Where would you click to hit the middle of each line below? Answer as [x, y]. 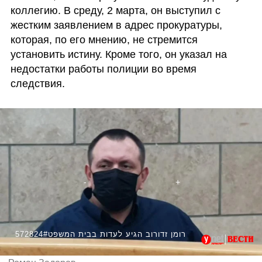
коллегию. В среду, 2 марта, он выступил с [115, 10]
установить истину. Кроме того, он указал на [118, 54]
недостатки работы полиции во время [103, 69]
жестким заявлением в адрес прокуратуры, [116, 25]
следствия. [37, 83]
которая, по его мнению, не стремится [104, 39]
